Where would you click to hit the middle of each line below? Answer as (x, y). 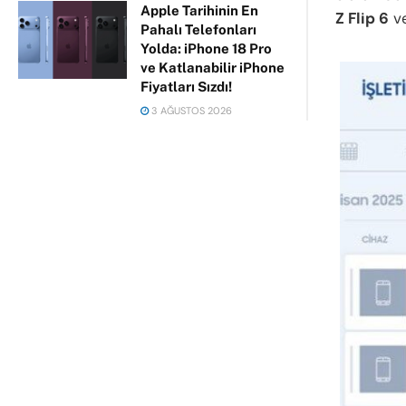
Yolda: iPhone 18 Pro (206, 48)
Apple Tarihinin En (199, 10)
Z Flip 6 (362, 18)
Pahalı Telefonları (198, 29)
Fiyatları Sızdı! (186, 87)
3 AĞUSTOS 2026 (190, 111)
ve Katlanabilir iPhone (213, 68)
